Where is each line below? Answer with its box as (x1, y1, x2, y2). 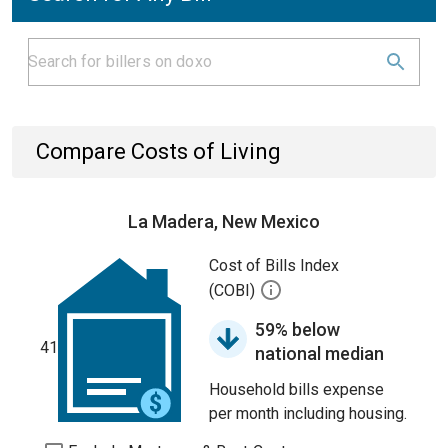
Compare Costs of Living (36, 139, 281, 164)
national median (255, 343, 384, 364)
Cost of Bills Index (209, 256, 339, 275)
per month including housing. (209, 404, 407, 423)
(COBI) (209, 281, 259, 301)
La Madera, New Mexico (128, 211, 320, 232)
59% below (255, 319, 340, 340)
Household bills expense (209, 380, 384, 399)
